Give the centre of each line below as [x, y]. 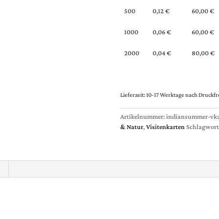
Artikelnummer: [143, 117]
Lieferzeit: [133, 95]
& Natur [131, 127]
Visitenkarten [165, 127]
